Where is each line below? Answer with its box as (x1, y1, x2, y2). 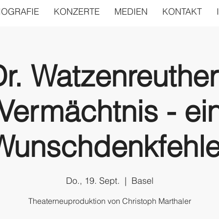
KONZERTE (53, 6, 100, 17)
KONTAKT (162, 6, 202, 17)
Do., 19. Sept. (66, 175, 120, 186)
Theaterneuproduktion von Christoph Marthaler (28, 196, 191, 206)
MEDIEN (114, 6, 148, 17)
